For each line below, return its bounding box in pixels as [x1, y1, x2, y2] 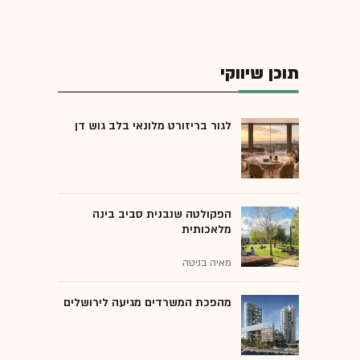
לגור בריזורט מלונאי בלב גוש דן [75, 117, 231, 133]
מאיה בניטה [182, 256, 231, 269]
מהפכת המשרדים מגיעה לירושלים [63, 294, 231, 310]
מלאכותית [182, 221, 231, 237]
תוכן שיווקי [220, 61, 299, 85]
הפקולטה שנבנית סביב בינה [92, 206, 231, 222]
